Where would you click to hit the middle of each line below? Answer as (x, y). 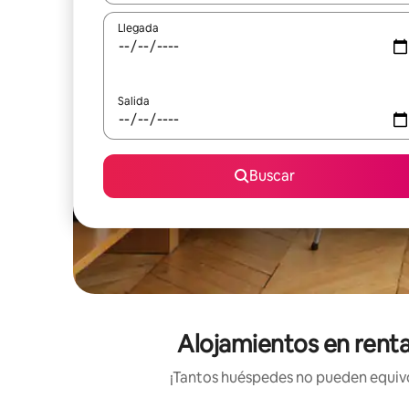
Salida (134, 101)
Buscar (272, 176)
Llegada (138, 28)
